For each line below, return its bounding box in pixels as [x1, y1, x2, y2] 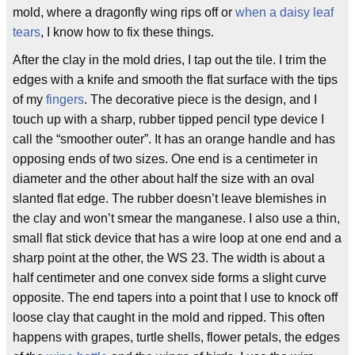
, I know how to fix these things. [40, 25, 214, 39]
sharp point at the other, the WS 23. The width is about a [13, 251, 325, 265]
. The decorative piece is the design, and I [84, 93, 317, 106]
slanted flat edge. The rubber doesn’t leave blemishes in [13, 192, 326, 205]
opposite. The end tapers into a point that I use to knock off [13, 291, 338, 304]
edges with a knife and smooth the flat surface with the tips [13, 73, 338, 86]
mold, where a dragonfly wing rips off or [13, 6, 235, 19]
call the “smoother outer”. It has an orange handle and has [13, 132, 335, 146]
